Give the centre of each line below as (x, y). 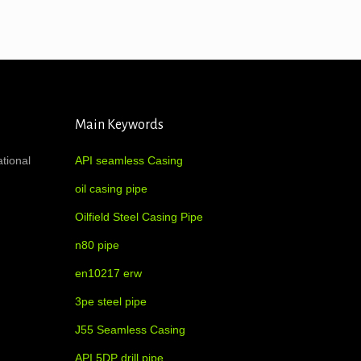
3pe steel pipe (111, 301)
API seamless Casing (129, 160)
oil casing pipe (111, 189)
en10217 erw (108, 273)
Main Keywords (119, 125)
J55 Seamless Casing (130, 330)
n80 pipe (97, 245)
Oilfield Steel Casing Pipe (139, 217)
